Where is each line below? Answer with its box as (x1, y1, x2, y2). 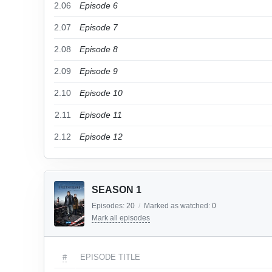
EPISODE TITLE (80, 253, 140, 262)
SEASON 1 (92, 185, 141, 195)
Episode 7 (80, 22, 118, 32)
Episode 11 (80, 110, 122, 120)
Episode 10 (80, 88, 123, 98)
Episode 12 (80, 132, 123, 141)
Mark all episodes (92, 214, 150, 222)
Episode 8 (80, 44, 118, 54)
